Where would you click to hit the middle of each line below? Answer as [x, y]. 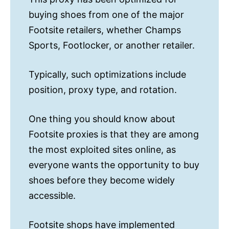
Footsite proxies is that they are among [114, 134]
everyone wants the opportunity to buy [114, 165]
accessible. [52, 196]
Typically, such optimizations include [107, 75]
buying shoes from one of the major [106, 15]
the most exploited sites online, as [102, 150]
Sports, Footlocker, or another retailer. [112, 45]
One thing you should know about [102, 119]
